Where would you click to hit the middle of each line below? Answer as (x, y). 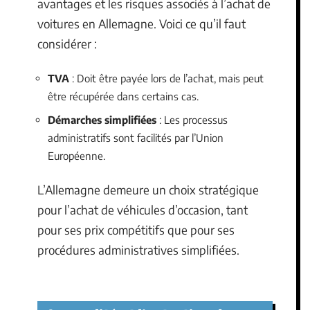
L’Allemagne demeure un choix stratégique (148, 190)
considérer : (67, 43)
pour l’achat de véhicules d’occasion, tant (143, 210)
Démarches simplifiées (102, 119)
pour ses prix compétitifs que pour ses (136, 230)
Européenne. (76, 155)
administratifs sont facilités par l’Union (136, 137)
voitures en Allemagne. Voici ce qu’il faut (142, 23)
